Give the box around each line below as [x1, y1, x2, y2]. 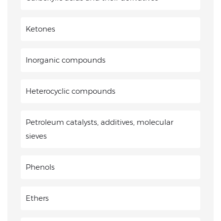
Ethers [26, 193, 49, 203]
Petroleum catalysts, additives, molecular [26, 117, 173, 127]
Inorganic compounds [26, 55, 106, 65]
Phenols [26, 162, 55, 172]
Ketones [26, 24, 55, 34]
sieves [26, 131, 47, 141]
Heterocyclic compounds [26, 86, 115, 96]
